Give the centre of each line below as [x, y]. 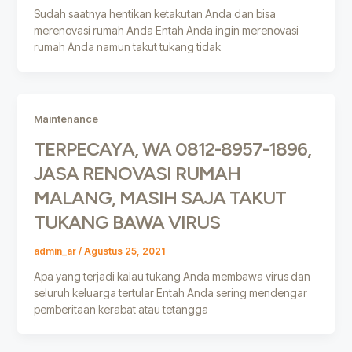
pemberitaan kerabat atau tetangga [121, 309]
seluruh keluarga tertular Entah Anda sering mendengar [170, 292]
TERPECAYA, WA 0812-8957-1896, [172, 148]
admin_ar [56, 251]
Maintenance [66, 119]
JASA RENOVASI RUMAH [137, 173]
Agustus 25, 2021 [124, 251]
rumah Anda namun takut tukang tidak [127, 47]
